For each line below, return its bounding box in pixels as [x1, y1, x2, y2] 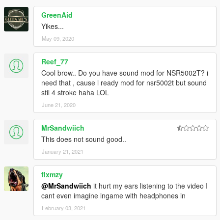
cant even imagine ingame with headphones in [41, 190, 186, 200]
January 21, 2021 [42, 147, 83, 155]
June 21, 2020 [42, 100, 76, 109]
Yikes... [41, 21, 64, 31]
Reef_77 [41, 56, 68, 66]
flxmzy [41, 169, 63, 179]
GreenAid [41, 9, 73, 20]
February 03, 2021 [42, 203, 86, 212]
